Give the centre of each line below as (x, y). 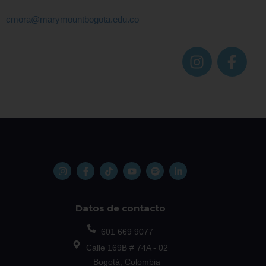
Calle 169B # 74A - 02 (127, 248)
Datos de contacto (120, 208)
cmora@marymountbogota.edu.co (74, 19)
